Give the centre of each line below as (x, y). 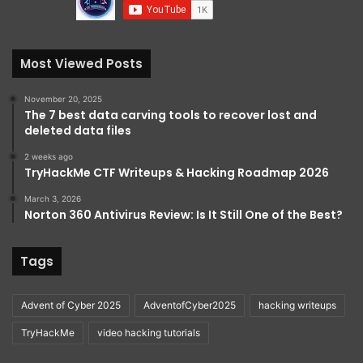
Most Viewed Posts (81, 63)
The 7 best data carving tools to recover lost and (171, 115)
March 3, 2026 (53, 198)
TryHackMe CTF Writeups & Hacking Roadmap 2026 (177, 172)
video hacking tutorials (149, 332)
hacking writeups (297, 305)
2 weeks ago (49, 156)
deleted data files (78, 130)
